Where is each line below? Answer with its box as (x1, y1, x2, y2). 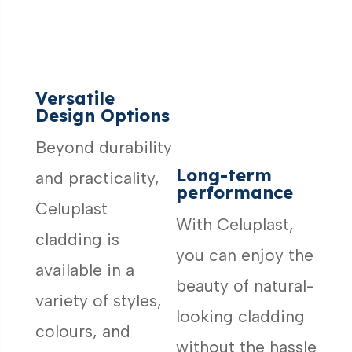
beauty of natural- (175, 275, 314, 295)
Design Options (35, 104, 170, 127)
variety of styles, (35, 291, 162, 311)
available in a (35, 260, 134, 280)
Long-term (175, 163, 272, 186)
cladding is (35, 229, 119, 250)
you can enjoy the (175, 244, 313, 265)
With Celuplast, (175, 214, 294, 234)
